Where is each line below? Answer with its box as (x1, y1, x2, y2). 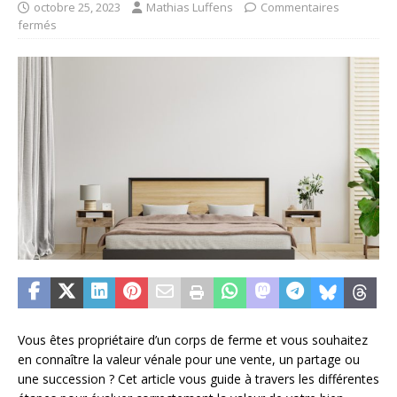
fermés (18, 16, 57, 33)
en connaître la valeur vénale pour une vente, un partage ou (18, 351, 360, 369)
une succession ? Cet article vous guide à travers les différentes (18, 370, 379, 388)
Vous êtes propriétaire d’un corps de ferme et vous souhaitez (18, 331, 368, 349)
